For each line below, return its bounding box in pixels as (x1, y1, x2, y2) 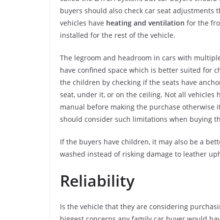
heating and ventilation (106, 18, 185, 27)
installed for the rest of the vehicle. (60, 30, 175, 40)
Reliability (60, 169, 135, 191)
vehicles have (60, 18, 106, 27)
